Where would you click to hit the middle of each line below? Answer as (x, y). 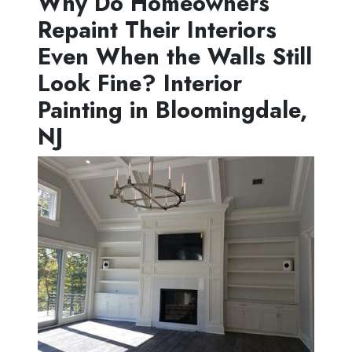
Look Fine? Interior (140, 84)
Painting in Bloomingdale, (172, 110)
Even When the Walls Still (175, 57)
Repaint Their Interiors (157, 30)
